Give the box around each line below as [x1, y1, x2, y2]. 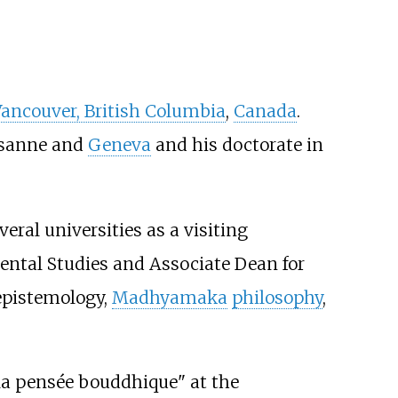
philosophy [231, 286, 322, 308]
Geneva [87, 134, 151, 156]
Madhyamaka [111, 286, 227, 308]
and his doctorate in [150, 134, 323, 156]
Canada [233, 100, 297, 123]
